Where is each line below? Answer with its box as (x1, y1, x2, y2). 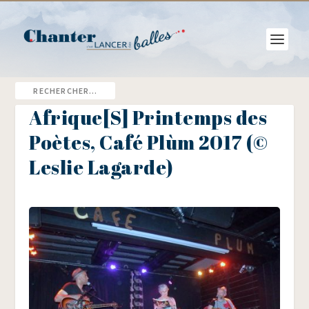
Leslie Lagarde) (29, 154, 174, 180)
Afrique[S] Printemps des (29, 104, 268, 130)
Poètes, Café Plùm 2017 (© (29, 129, 269, 155)
